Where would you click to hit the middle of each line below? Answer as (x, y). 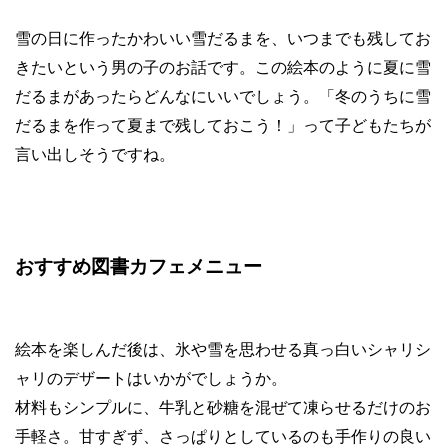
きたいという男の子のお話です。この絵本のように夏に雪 (223, 67)
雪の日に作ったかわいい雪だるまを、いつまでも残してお (223, 38)
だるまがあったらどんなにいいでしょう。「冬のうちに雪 (223, 96)
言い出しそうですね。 (95, 154)
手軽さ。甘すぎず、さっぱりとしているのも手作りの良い (223, 436)
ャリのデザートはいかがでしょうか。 (151, 378)
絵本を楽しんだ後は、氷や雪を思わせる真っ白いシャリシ (223, 349)
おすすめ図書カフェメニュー (138, 266)
